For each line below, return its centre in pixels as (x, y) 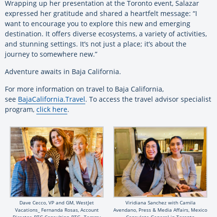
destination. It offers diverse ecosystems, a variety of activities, (106, 34)
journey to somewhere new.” (51, 54)
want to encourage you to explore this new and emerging (98, 24)
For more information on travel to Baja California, (84, 89)
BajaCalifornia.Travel (52, 99)
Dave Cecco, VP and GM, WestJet (57, 202)
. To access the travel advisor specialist (148, 99)
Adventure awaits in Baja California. (63, 72)
